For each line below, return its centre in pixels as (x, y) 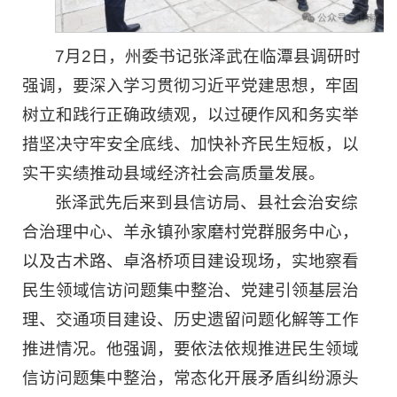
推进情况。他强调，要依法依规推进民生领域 (191, 349)
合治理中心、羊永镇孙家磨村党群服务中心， (191, 232)
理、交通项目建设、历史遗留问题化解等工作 (191, 320)
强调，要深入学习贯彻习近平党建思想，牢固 (191, 86)
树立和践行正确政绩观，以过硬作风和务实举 (191, 115)
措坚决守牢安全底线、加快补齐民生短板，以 (191, 144)
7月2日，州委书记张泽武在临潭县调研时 (208, 57)
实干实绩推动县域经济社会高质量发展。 (174, 174)
